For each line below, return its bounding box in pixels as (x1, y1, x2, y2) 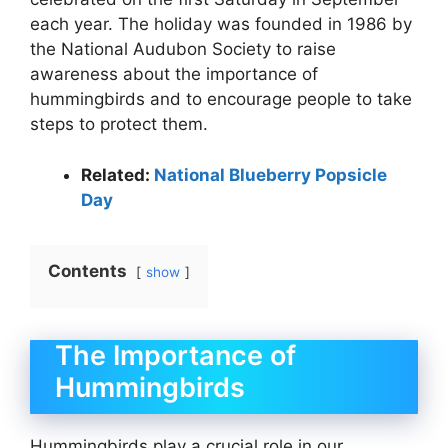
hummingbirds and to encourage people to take (30, 89, 412, 110)
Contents (48, 260, 127, 281)
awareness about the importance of (30, 64, 318, 85)
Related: (81, 164, 154, 185)
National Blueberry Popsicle (154, 164, 387, 185)
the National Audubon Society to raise (30, 39, 336, 60)
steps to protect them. (30, 114, 208, 135)
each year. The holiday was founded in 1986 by (30, 14, 412, 35)
